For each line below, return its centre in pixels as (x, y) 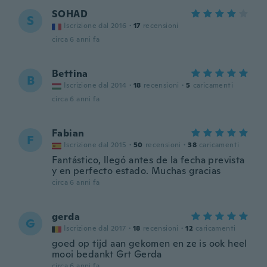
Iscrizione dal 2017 (95, 228)
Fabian (68, 133)
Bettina (70, 74)
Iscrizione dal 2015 (95, 145)
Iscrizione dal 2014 (95, 85)
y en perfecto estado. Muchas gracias (136, 171)
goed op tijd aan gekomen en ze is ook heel (150, 243)
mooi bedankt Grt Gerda (107, 254)
